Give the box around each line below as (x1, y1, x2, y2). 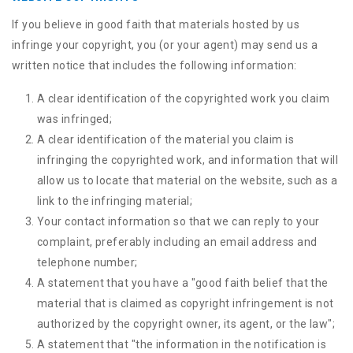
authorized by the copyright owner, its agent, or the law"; (37, 318, 336, 330)
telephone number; (37, 256, 138, 269)
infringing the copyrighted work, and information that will (37, 154, 339, 166)
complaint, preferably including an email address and (37, 236, 318, 248)
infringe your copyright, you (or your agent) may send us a (12, 39, 318, 51)
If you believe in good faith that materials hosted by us (12, 18, 300, 31)
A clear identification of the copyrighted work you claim (37, 92, 330, 105)
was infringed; (37, 113, 113, 125)
